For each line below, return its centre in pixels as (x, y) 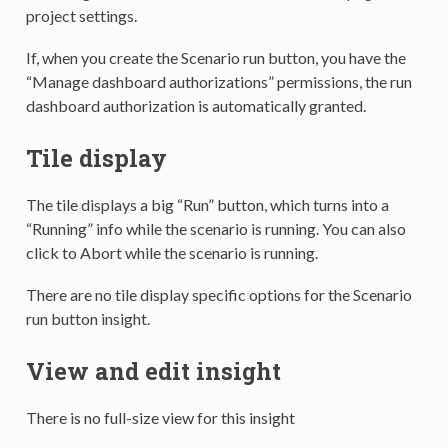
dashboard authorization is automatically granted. (195, 105)
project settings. (81, 15)
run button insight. (87, 318)
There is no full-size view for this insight (160, 417)
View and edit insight (153, 370)
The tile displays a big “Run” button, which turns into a (207, 204)
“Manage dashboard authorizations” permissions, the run (218, 81)
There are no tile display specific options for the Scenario (218, 294)
